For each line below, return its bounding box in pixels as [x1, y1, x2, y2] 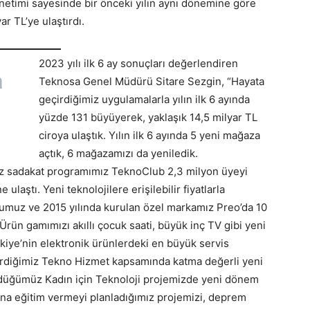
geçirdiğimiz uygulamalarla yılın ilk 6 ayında [39, 93, 250, 107]
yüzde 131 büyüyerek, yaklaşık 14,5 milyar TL [39, 111, 257, 125]
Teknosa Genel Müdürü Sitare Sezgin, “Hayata [39, 75, 264, 89]
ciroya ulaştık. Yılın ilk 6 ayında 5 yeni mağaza [39, 129, 260, 143]
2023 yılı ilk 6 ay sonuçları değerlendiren [39, 57, 238, 71]
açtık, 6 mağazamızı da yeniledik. [39, 147, 198, 161]
